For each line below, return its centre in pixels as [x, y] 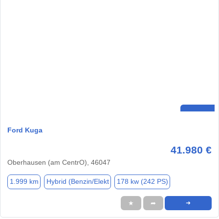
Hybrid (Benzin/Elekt [77, 182]
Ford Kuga [25, 130]
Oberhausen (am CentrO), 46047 [59, 162]
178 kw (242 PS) [142, 182]
